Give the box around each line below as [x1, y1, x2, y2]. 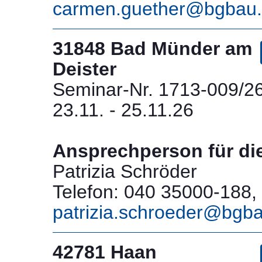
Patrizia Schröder [53, 160, 197, 182]
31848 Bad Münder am [53, 37, 252, 59]
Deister [53, 58, 116, 80]
